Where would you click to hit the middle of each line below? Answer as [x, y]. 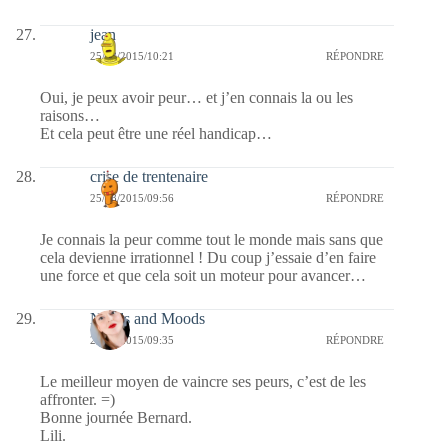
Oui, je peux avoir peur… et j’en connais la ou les [196, 97]
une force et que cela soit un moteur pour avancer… [203, 275]
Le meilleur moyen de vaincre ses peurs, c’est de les [203, 381]
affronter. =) [77, 399]
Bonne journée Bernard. [116, 417]
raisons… [70, 115]
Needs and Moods [147, 318]
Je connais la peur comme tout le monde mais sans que [211, 239]
